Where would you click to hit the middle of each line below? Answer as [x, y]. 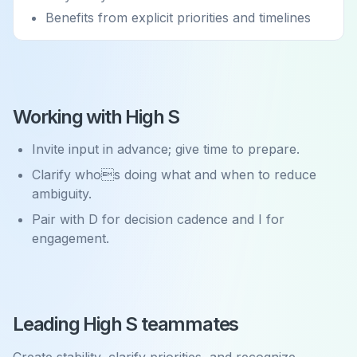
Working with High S [96, 117]
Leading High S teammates [126, 324]
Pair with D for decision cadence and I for [158, 219]
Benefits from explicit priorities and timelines [178, 18]
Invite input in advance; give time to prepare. [166, 149]
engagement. [71, 238]
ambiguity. [62, 194]
